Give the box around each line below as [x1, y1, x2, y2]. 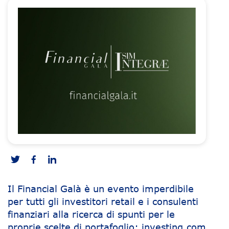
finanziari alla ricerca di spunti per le [8, 208, 175, 220]
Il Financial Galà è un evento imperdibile [8, 182, 194, 194]
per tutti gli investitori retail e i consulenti [8, 195, 198, 207]
